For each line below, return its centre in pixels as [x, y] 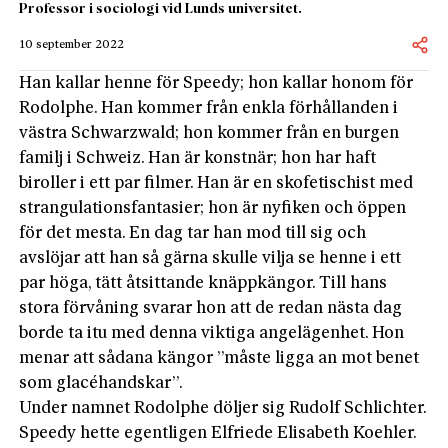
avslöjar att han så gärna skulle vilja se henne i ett [210, 258]
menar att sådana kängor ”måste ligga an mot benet [219, 358]
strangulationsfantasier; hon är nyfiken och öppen [213, 208]
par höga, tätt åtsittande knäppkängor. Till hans [203, 283]
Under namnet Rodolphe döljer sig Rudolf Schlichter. [223, 408]
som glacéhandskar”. [101, 383]
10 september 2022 [72, 44]
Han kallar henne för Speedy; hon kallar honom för [216, 83]
